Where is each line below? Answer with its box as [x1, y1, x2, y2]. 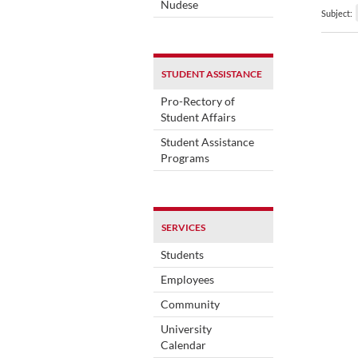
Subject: [321, 7, 352, 18]
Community [161, 296, 220, 311]
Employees [161, 272, 214, 286]
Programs [161, 150, 209, 165]
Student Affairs [161, 109, 236, 124]
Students [161, 247, 204, 261]
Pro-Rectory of [161, 93, 235, 108]
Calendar [161, 337, 206, 352]
